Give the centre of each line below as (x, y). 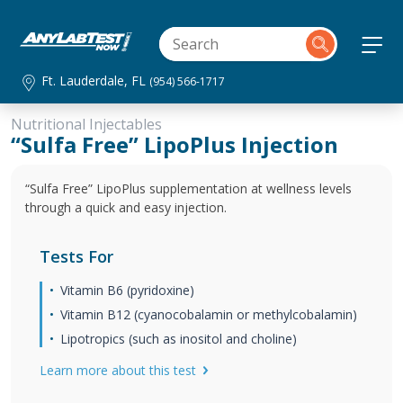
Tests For (76, 256)
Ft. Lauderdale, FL (96, 81)
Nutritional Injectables (86, 124)
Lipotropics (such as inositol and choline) (179, 339)
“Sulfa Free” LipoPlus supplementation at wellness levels (188, 188)
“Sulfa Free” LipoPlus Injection (175, 144)
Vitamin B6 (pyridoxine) (127, 290)
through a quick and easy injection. (126, 207)
